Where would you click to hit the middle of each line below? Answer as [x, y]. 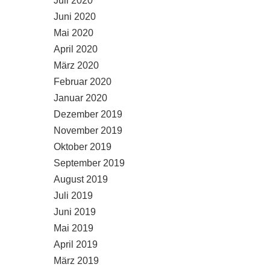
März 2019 [76, 261]
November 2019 [88, 130]
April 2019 [76, 244]
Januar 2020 [80, 98]
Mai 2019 [74, 228]
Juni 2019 [75, 212]
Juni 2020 [75, 17]
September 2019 [89, 163]
